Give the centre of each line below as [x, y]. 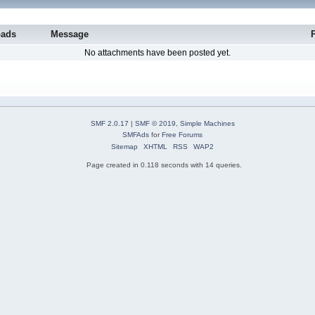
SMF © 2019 [155, 123]
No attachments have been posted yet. [157, 53]
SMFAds [136, 134]
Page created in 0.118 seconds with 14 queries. [165, 165]
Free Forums [182, 134]
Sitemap [125, 146]
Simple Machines [207, 123]
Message [70, 34]
